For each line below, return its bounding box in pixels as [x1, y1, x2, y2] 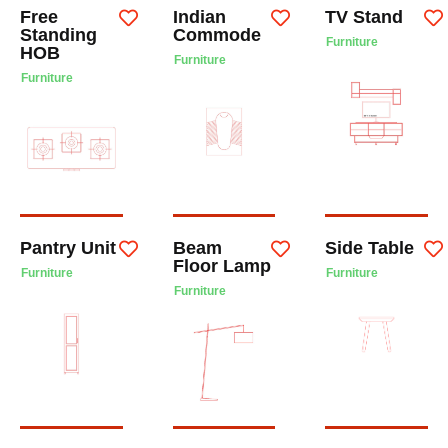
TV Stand [325, 7, 404, 28]
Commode [172, 25, 261, 46]
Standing [20, 25, 97, 46]
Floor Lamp [172, 255, 271, 276]
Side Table [325, 237, 415, 258]
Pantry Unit [20, 237, 116, 258]
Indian [172, 7, 226, 28]
